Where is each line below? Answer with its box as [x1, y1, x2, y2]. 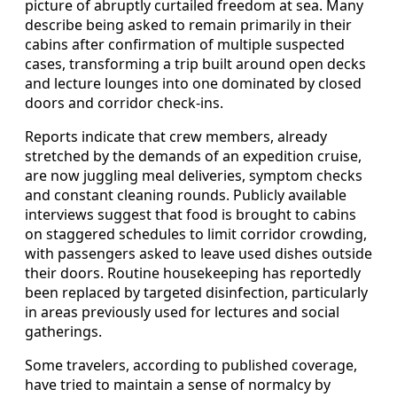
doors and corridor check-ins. [25, 92, 223, 113]
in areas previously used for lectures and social [25, 301, 339, 322]
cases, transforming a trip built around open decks [25, 53, 366, 74]
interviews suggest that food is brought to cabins [25, 204, 356, 224]
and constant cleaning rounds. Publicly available [25, 184, 346, 205]
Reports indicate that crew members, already [25, 126, 327, 146]
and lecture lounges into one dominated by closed [25, 73, 362, 93]
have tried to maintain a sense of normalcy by [25, 374, 331, 394]
